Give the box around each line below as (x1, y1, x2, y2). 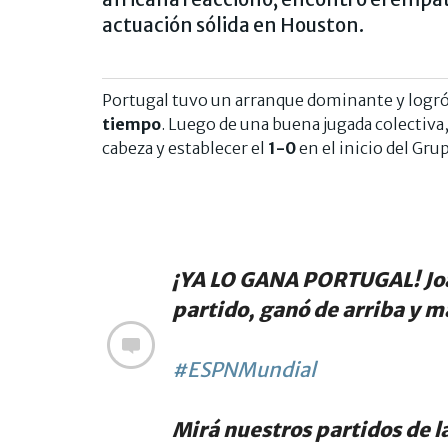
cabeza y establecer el (102, 137, 268, 158)
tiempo (102, 113, 161, 134)
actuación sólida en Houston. (102, 12, 364, 37)
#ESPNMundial (172, 356, 316, 382)
